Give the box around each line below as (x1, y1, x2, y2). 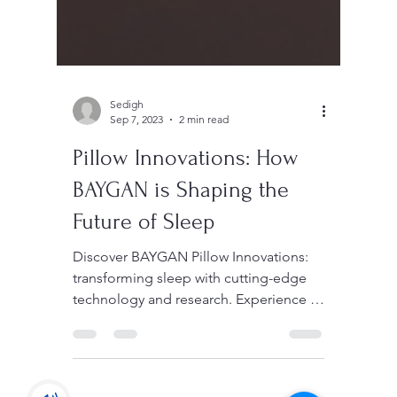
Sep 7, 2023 (110, 144, 163, 159)
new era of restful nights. (73, 344, 227, 362)
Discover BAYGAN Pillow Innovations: (73, 280, 308, 298)
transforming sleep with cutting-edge (73, 301, 307, 319)
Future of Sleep (73, 241, 214, 267)
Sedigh (110, 129, 144, 144)
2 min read (179, 144, 229, 159)
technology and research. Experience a (73, 323, 317, 340)
